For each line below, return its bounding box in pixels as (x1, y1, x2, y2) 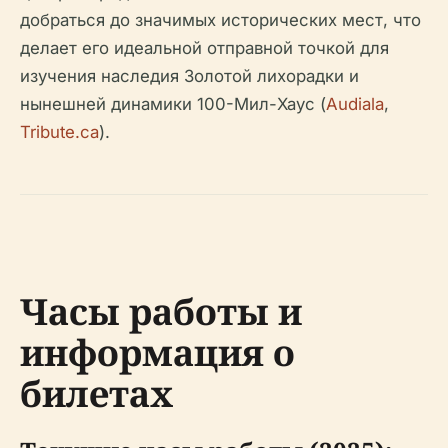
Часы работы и (20, 287, 302, 336)
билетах (20, 369, 173, 418)
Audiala (326, 94, 384, 114)
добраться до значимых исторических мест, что (20, 10, 421, 30)
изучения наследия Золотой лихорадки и (20, 66, 359, 86)
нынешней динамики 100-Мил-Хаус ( (20, 94, 326, 114)
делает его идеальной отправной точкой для (20, 38, 389, 58)
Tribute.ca (20, 122, 99, 142)
